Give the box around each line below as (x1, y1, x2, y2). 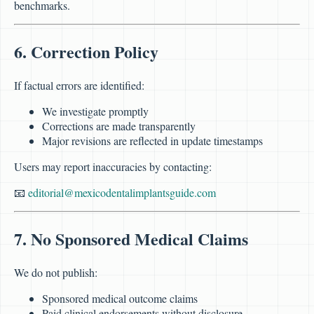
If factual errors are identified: (14, 77, 144, 93)
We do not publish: (14, 264, 97, 280)
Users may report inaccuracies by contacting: (14, 158, 212, 174)
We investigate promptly (42, 103, 149, 118)
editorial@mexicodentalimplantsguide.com (28, 184, 216, 200)
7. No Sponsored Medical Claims (14, 226, 248, 251)
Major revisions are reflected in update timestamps (42, 132, 263, 148)
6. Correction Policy (14, 39, 158, 64)
